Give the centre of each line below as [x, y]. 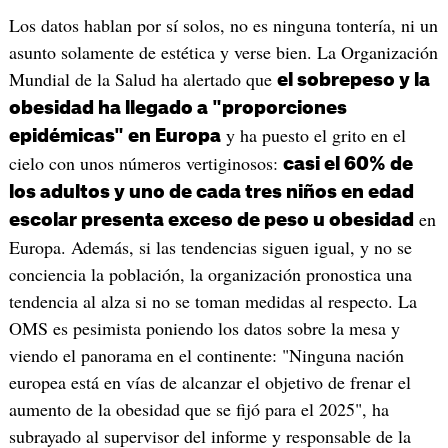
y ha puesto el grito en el [313, 135]
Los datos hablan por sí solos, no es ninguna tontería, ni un [223, 25]
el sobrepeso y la [353, 80]
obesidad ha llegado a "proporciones [177, 108]
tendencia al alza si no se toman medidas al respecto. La [212, 301]
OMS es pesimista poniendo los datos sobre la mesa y [204, 328]
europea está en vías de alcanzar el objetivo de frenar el [209, 382]
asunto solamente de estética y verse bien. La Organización [223, 52]
